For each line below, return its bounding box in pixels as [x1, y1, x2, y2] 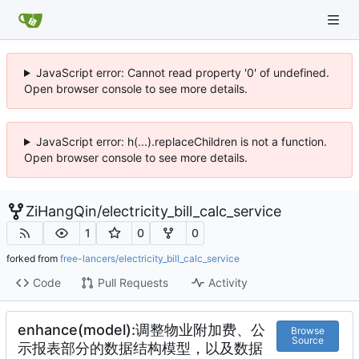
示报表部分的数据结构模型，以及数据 [18, 339, 263, 357]
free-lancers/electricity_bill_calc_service [60, 252, 240, 264]
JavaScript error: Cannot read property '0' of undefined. [35, 66, 329, 79]
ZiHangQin [26, 203, 97, 220]
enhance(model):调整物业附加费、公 [18, 321, 265, 338]
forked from [6, 252, 60, 264]
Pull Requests [97, 276, 168, 290]
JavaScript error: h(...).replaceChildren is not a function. [35, 135, 327, 148]
